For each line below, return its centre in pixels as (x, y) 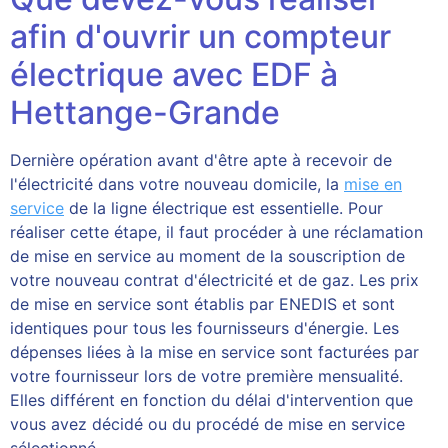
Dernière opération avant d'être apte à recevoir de (201, 160)
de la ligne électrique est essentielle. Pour (223, 208)
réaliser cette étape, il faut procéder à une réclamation (216, 232)
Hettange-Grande (145, 112)
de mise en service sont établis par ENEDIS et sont (202, 304)
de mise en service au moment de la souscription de (207, 256)
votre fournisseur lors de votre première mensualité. (206, 376)
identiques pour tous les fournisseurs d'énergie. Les (204, 328)
